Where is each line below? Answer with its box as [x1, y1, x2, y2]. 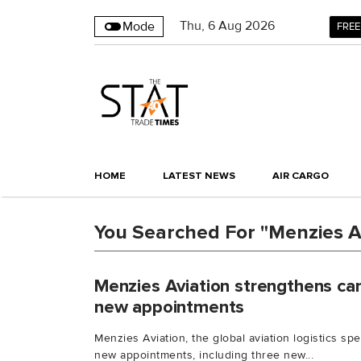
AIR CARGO [272, 169, 329, 183]
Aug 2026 [218, 18, 275, 34]
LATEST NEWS [163, 169, 235, 183]
